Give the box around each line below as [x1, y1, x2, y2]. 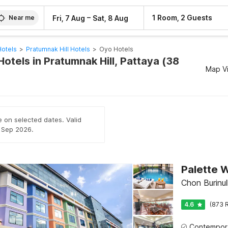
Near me [9, 14, 35, 21]
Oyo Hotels [99, 45, 133, 53]
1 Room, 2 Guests [152, 13, 213, 22]
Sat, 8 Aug [93, 13, 129, 22]
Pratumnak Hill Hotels [25, 45, 90, 53]
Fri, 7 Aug [52, 13, 85, 22]
